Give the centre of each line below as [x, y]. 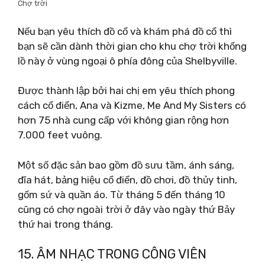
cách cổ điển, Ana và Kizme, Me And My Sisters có [132, 105]
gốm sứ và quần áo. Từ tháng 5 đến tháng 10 [122, 194]
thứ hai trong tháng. [65, 224]
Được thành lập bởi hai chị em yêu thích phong [126, 91]
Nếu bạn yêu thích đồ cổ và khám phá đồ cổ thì [125, 31]
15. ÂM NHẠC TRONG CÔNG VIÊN [112, 254]
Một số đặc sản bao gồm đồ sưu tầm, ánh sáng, [126, 165]
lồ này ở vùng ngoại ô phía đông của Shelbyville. [127, 61]
